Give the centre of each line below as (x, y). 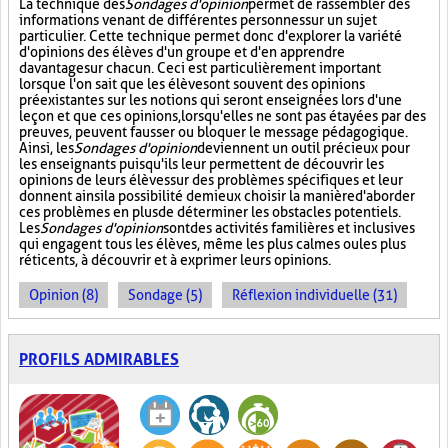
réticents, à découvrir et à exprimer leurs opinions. (175, 260)
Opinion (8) (63, 295)
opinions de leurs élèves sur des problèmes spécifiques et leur (211, 180)
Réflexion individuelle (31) (314, 295)
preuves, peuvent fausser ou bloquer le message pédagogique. (213, 132)
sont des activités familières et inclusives (289, 228)
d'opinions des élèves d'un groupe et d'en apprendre (182, 52)
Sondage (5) (165, 295)
